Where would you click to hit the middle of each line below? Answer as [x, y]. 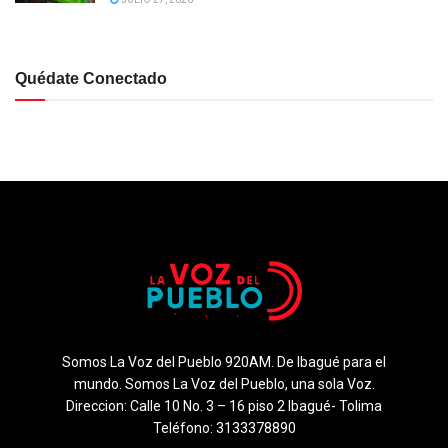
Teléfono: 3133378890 [224, 428]
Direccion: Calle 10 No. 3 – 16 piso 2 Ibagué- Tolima [224, 406]
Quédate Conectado [91, 79]
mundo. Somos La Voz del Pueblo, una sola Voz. [224, 384]
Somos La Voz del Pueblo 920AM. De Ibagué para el [224, 362]
